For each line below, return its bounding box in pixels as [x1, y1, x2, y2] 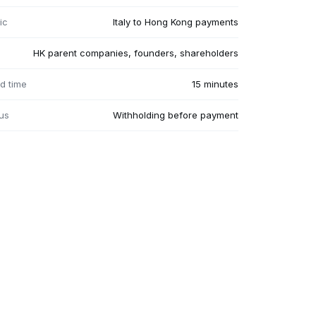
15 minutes [191, 78, 238, 90]
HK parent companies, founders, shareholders [32, 47, 238, 59]
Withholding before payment [112, 109, 238, 121]
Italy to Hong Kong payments [112, 16, 238, 28]
